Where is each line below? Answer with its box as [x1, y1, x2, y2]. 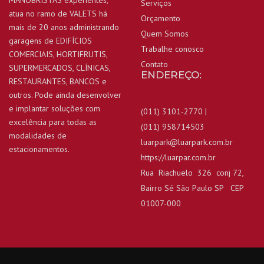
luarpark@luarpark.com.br [141, 136, 233, 147]
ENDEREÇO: [141, 68, 202, 81]
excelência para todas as [9, 116, 97, 127]
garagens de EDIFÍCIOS [9, 35, 92, 46]
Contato [141, 58, 168, 70]
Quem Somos [141, 28, 189, 39]
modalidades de [9, 130, 67, 141]
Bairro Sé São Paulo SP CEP [141, 182, 243, 193]
